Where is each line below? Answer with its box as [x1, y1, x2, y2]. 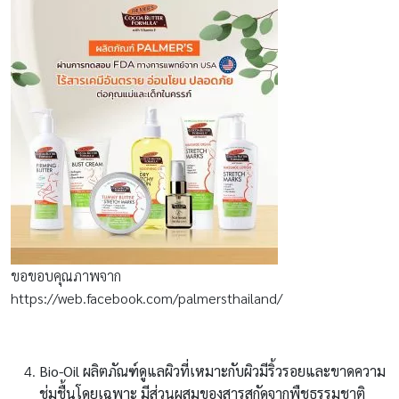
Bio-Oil [39, 361, 83, 380]
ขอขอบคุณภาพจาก [11, 265, 121, 285]
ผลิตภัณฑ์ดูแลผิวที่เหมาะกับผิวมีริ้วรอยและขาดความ [83, 361, 386, 380]
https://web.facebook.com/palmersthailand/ [11, 288, 282, 307]
